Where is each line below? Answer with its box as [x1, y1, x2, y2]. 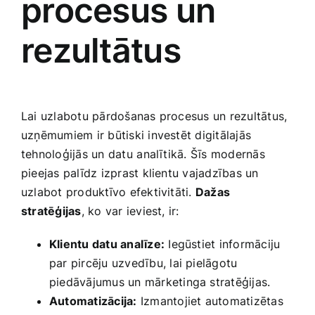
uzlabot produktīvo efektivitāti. [21, 185, 195, 200]
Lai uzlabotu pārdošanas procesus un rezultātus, [21, 109, 288, 124]
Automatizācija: [49, 294, 137, 309]
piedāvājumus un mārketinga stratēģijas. [49, 275, 271, 290]
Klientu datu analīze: [49, 237, 165, 252]
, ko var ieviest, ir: [81, 204, 179, 219]
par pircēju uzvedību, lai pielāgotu [49, 256, 238, 271]
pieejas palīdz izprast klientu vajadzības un [21, 166, 259, 181]
